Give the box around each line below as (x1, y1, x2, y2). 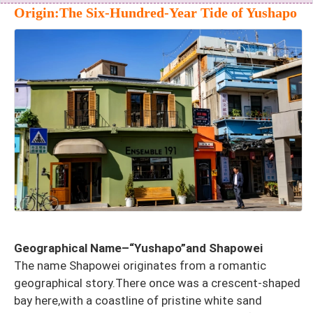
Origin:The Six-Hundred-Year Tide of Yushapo (14, 4, 297, 20)
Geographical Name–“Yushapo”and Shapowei (14, 240, 263, 255)
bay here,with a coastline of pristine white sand (14, 293, 262, 307)
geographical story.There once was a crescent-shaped (14, 275, 300, 290)
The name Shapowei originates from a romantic (14, 258, 266, 272)
